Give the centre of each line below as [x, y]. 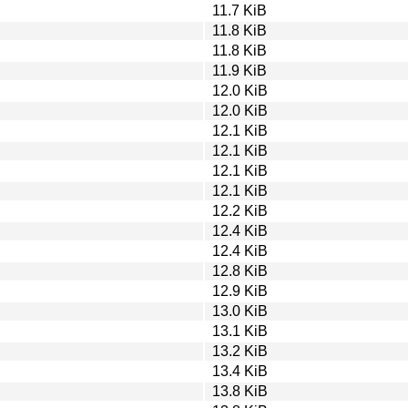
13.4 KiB [240, 371]
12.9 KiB [240, 291]
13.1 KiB [240, 331]
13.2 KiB [240, 351]
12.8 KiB [240, 270]
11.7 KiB [240, 10]
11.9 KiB [240, 70]
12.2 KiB [240, 210]
